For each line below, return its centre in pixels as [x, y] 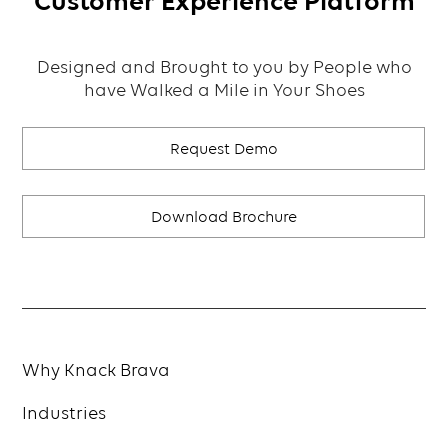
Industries [64, 413]
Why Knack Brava [96, 370]
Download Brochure [224, 217]
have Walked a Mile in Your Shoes [224, 90]
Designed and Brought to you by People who [224, 67]
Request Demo [224, 149]
